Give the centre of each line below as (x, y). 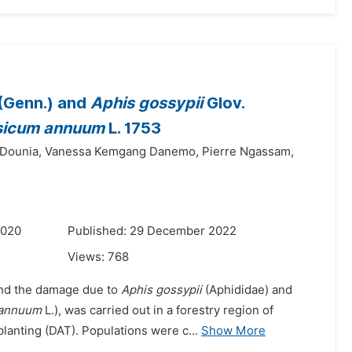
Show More (233, 331)
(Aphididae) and (247, 290)
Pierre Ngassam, (248, 152)
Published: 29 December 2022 (152, 231)
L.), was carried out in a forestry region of (158, 310)
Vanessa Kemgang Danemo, (122, 152)
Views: (88, 257)
